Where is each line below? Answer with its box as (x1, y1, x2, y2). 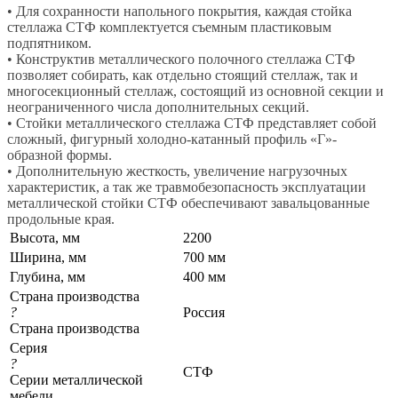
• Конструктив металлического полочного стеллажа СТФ (7, 51, 355, 67)
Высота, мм (10, 229, 80, 245)
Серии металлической (10, 371, 143, 387)
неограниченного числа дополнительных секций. (7, 99, 316, 115)
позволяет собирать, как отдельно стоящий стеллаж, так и (7, 67, 358, 83)
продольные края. (7, 211, 118, 227)
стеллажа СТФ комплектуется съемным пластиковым (7, 19, 331, 35)
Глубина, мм (10, 268, 85, 284)
